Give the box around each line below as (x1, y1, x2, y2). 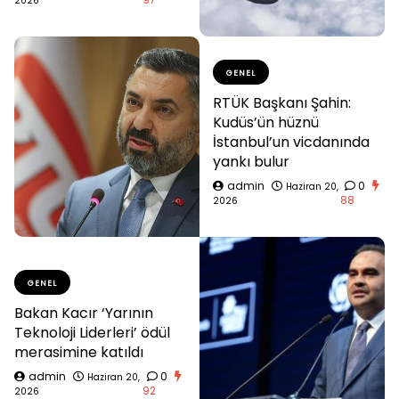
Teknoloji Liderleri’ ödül (14, 322, 170, 343)
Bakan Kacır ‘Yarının (14, 302, 153, 323)
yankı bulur (213, 151, 289, 172)
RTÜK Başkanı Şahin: (213, 92, 351, 113)
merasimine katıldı (14, 341, 143, 362)
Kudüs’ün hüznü (213, 111, 319, 133)
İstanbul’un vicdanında (213, 131, 370, 152)
